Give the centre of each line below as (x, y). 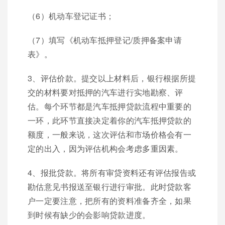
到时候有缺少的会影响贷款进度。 (89, 215)
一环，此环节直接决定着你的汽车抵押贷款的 (109, 120)
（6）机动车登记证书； (71, 16)
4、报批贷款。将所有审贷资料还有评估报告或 (112, 173)
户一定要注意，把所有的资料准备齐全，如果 (109, 201)
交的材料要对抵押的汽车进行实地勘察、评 (105, 92)
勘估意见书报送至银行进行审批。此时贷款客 (109, 187)
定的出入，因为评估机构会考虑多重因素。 (105, 148)
